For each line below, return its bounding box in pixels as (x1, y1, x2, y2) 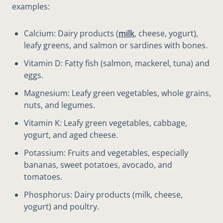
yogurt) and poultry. (24, 201, 99, 213)
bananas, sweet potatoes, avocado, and (24, 159, 172, 171)
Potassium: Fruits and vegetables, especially (24, 147, 188, 159)
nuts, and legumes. (24, 100, 95, 111)
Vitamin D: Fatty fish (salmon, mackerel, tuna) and (24, 58, 210, 69)
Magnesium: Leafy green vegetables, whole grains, (24, 88, 211, 99)
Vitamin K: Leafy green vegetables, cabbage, (24, 117, 187, 129)
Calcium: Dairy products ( (24, 28, 118, 39)
